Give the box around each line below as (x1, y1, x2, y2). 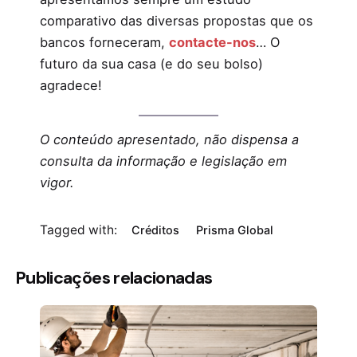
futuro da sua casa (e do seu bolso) (40, 56, 263, 73)
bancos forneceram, (40, 34, 169, 51)
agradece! (40, 77, 102, 94)
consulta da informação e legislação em (40, 152, 287, 169)
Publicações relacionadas (16, 266, 213, 289)
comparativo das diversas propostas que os (40, 13, 313, 29)
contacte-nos (169, 34, 256, 51)
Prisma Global (196, 222, 274, 237)
